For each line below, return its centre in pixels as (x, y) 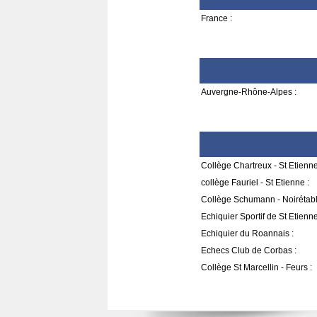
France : (217, 18)
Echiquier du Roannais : (247, 234)
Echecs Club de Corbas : (249, 250)
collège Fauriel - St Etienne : (255, 183)
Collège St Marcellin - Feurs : (257, 267)
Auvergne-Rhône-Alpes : (249, 92)
